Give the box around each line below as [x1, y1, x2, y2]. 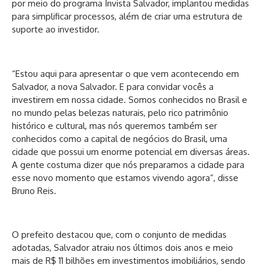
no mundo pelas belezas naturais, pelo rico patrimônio [12, 106, 228, 118]
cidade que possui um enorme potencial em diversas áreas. [12, 146, 250, 157]
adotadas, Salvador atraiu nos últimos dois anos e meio [12, 242, 233, 254]
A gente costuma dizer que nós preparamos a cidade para [12, 159, 244, 170]
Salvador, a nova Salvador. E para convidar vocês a [12, 80, 214, 92]
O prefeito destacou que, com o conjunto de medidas [12, 229, 227, 241]
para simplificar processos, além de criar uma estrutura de [12, 11, 243, 22]
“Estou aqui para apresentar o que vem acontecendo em [12, 67, 239, 79]
